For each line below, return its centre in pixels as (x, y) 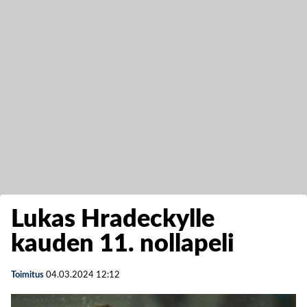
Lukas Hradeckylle (113, 219)
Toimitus (27, 275)
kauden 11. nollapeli (123, 244)
